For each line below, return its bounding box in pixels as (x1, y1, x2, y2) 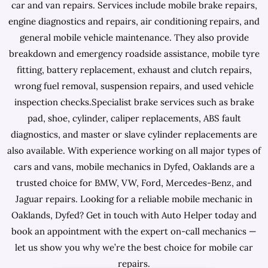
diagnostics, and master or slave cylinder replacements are (11, 129, 257, 140)
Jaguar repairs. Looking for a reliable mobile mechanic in (16, 193, 252, 205)
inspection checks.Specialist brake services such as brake (14, 96, 254, 108)
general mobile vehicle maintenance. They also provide (19, 32, 249, 43)
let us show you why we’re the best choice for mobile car (15, 242, 253, 253)
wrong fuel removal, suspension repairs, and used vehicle (14, 80, 254, 92)
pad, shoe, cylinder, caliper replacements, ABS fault (27, 112, 241, 124)
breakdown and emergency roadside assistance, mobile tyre (8, 48, 260, 59)
